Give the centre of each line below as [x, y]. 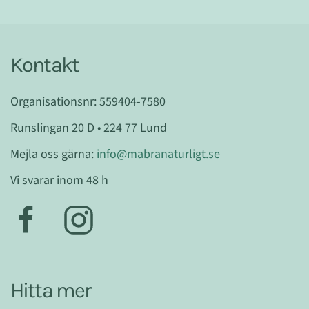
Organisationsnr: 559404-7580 [88, 101]
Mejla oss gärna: [53, 154]
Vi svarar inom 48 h [59, 180]
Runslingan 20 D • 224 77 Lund [89, 128]
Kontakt [45, 64]
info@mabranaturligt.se [158, 154]
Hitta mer [51, 290]
